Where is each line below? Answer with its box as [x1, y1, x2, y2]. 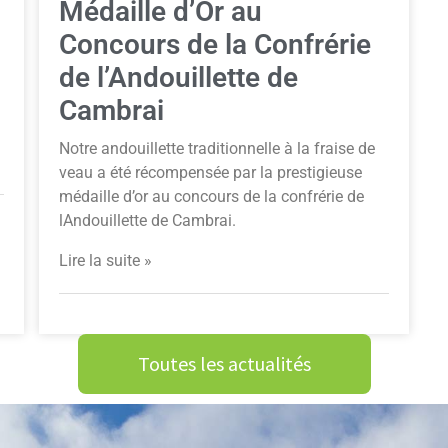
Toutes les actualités [137, 350, 311, 376]
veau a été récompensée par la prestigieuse [59, 163, 362, 183]
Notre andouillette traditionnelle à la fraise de [59, 139, 375, 159]
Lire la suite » [59, 250, 152, 270]
